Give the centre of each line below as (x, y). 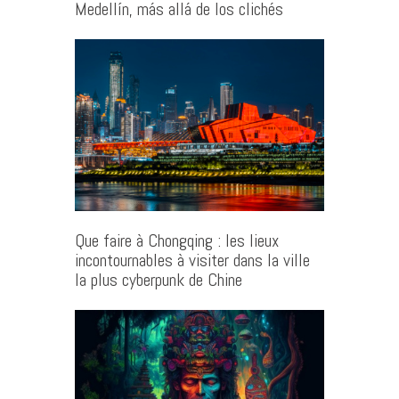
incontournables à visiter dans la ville (192, 261)
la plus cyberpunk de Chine (159, 281)
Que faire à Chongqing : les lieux (177, 241)
